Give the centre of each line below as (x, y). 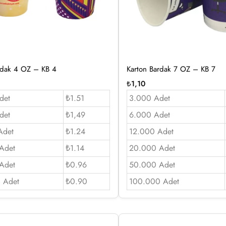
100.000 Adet (154, 181)
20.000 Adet (152, 148)
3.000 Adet (149, 98)
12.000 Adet (151, 131)
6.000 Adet (149, 115)
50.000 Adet (152, 164)
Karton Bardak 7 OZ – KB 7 (171, 69)
